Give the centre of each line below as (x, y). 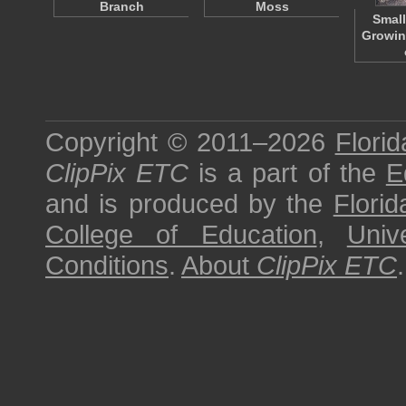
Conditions (107, 265)
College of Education (181, 234)
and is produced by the (189, 203)
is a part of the (287, 173)
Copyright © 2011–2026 (190, 142)
